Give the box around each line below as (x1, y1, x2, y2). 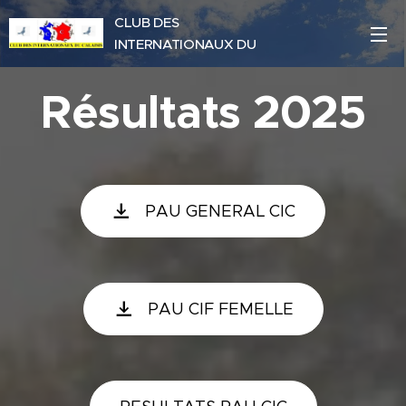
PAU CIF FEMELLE (147, 299, 294, 319)
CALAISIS (114, 56, 174, 74)
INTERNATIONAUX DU (114, 34, 256, 53)
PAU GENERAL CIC (145, 201, 295, 221)
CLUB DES (114, 13, 179, 31)
